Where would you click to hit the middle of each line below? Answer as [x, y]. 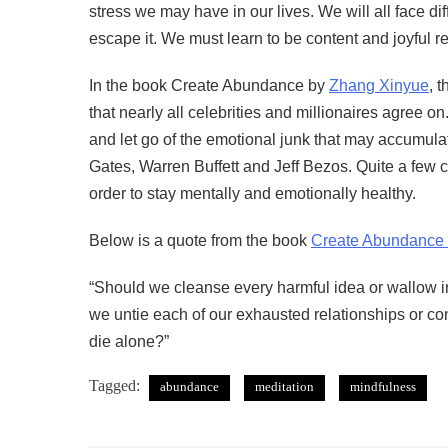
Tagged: [116, 386]
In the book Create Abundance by [209, 86]
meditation [284, 387]
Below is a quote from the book [200, 241]
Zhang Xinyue [379, 86]
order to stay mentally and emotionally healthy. [252, 194]
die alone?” [129, 342]
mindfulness [383, 387]
